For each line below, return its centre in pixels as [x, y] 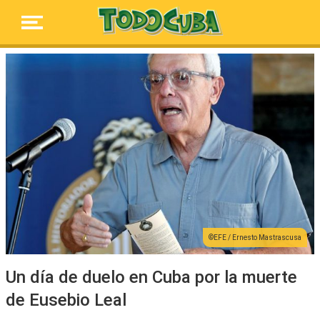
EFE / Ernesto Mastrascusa [257, 237]
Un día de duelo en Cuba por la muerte [151, 277]
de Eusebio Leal [66, 300]
